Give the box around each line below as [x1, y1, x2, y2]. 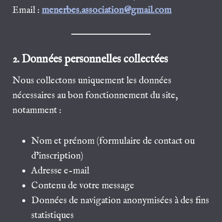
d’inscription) [31, 150, 84, 162]
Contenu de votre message [31, 179, 135, 192]
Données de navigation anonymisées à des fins [31, 194, 210, 207]
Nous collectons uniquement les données [12, 74, 172, 87]
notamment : [12, 104, 62, 116]
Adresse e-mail [31, 165, 90, 177]
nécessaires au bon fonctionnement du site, [12, 89, 178, 102]
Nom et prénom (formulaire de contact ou [31, 135, 195, 147]
